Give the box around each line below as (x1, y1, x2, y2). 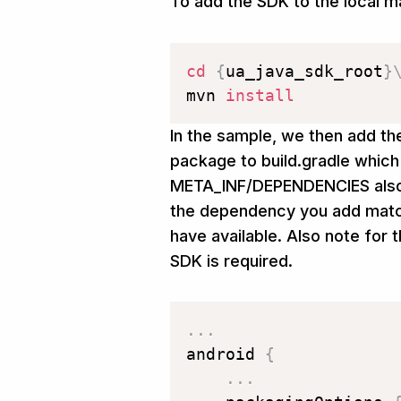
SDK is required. (170, 251, 293, 270)
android (186, 345, 265, 364)
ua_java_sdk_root (226, 61, 383, 81)
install (226, 85, 294, 105)
